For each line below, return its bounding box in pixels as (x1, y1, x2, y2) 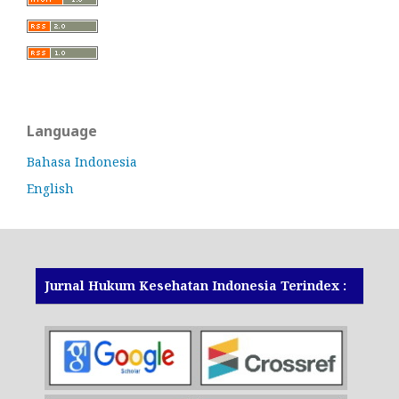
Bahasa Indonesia (27, 153, 137, 171)
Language (27, 121, 97, 142)
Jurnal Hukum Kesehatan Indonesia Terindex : (45, 277, 346, 295)
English (27, 180, 74, 198)
